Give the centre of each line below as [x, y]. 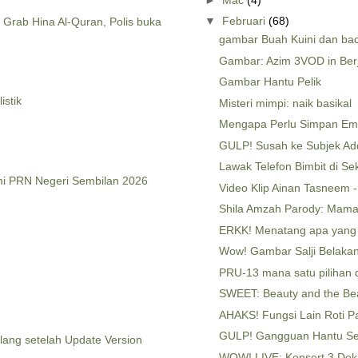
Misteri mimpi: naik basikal [285, 103]
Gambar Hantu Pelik [270, 82]
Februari [245, 21]
